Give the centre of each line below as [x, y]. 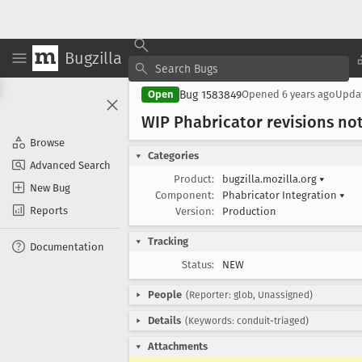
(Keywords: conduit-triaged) [247, 321]
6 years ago [309, 94]
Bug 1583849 [210, 95]
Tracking [168, 241]
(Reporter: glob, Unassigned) [249, 295]
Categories [173, 156]
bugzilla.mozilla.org [271, 179]
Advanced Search [70, 165]
